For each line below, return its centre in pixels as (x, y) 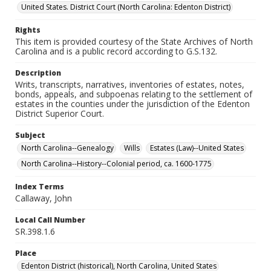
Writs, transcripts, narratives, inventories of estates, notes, (130, 84)
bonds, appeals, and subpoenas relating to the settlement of (134, 94)
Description (38, 73)
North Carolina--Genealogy (67, 148)
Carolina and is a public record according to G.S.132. (116, 51)
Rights (28, 30)
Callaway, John (44, 198)
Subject (30, 135)
